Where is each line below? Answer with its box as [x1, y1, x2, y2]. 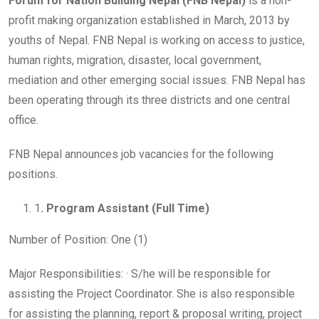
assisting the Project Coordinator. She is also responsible [9, 287, 295, 300]
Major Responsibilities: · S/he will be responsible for [9, 267, 271, 281]
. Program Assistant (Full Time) [41, 202, 209, 215]
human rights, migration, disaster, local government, [9, 53, 261, 67]
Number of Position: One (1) [9, 233, 147, 246]
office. [9, 113, 38, 127]
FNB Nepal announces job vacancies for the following [9, 147, 273, 161]
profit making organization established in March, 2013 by [9, 14, 290, 27]
